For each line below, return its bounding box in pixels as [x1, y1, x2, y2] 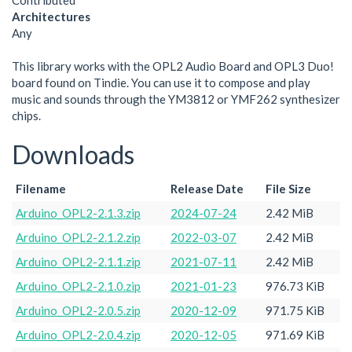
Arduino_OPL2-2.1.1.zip [16, 254, 141, 269]
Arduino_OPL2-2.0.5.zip [16, 302, 141, 317]
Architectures [12, 9, 90, 24]
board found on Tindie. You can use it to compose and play [12, 75, 310, 90]
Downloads [12, 139, 134, 170]
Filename [16, 181, 66, 196]
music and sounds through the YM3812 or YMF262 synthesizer [12, 92, 340, 106]
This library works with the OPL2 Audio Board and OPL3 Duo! [12, 59, 334, 73]
